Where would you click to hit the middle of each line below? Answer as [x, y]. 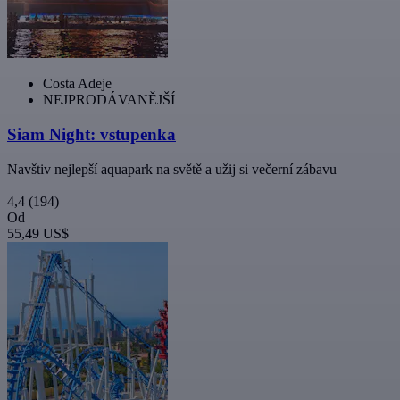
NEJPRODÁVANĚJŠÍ [109, 100]
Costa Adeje [77, 84]
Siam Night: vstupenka [92, 135]
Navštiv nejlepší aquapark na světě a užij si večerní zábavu [172, 169]
